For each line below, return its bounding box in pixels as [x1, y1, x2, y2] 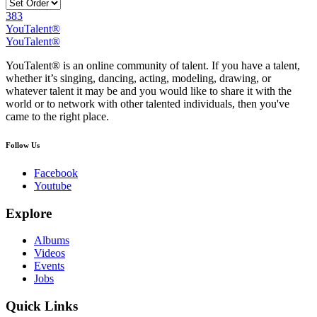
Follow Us [6, 140, 40, 149]
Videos [34, 247, 65, 260]
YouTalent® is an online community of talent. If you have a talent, [6, 59, 300, 71]
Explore [6, 205, 52, 221]
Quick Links [6, 298, 78, 313]
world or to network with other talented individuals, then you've [6, 97, 289, 110]
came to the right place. [6, 110, 109, 122]
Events [34, 260, 64, 272]
